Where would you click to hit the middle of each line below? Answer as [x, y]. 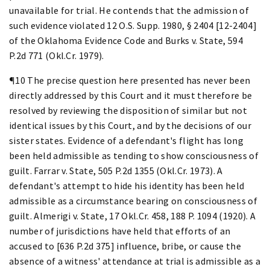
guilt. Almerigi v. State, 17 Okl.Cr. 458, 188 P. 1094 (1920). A [133, 215]
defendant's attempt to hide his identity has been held [127, 185]
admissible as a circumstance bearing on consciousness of [133, 200]
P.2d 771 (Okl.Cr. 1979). [57, 55]
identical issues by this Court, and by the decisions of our [130, 125]
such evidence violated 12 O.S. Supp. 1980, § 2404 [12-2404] [133, 25]
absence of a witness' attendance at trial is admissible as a [135, 261]
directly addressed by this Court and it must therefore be [131, 95]
